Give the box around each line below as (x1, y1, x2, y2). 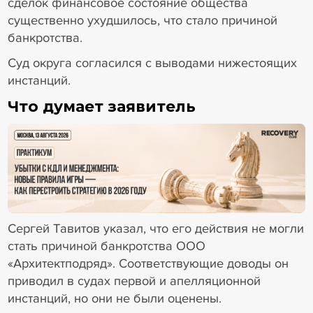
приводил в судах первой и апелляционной (7, 273, 261, 289)
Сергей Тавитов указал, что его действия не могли (7, 221, 304, 237)
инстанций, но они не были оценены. (7, 291, 225, 307)
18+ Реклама (15, 193, 75, 206)
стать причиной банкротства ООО (7, 238, 205, 254)
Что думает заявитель (7, 96, 196, 115)
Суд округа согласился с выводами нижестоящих (7, 55, 297, 71)
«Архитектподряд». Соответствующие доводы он (7, 256, 289, 272)
